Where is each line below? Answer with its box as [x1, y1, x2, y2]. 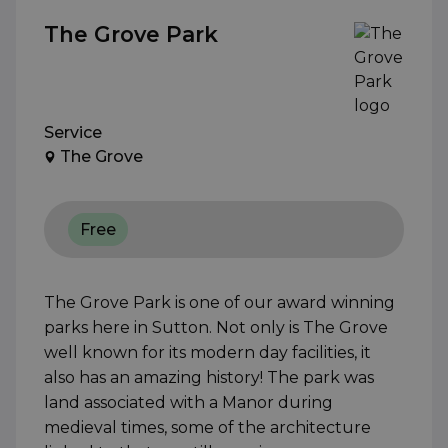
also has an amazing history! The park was [44, 368, 374, 388]
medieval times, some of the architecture [44, 418, 371, 438]
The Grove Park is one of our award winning [44, 293, 395, 313]
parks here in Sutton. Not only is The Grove [44, 318, 388, 338]
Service [44, 123, 102, 143]
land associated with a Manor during [44, 393, 333, 413]
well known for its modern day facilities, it [44, 343, 371, 363]
